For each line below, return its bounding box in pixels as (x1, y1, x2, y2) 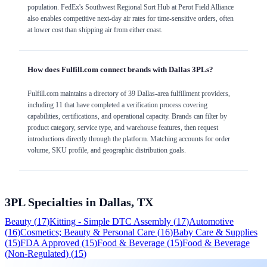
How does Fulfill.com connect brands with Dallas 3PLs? (27, 65, 213, 74)
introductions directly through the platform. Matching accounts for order (27, 135, 230, 144)
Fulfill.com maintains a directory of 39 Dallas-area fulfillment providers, (27, 89, 230, 98)
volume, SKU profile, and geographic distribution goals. (27, 146, 186, 155)
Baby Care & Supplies (173, 226, 257, 237)
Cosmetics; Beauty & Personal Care (20, 226, 155, 237)
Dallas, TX (99, 195, 153, 209)
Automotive (189, 216, 234, 226)
